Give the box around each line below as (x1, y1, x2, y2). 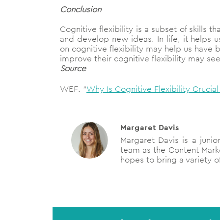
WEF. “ (60, 83, 86, 95)
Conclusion (60, 4, 101, 15)
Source (60, 63, 86, 74)
